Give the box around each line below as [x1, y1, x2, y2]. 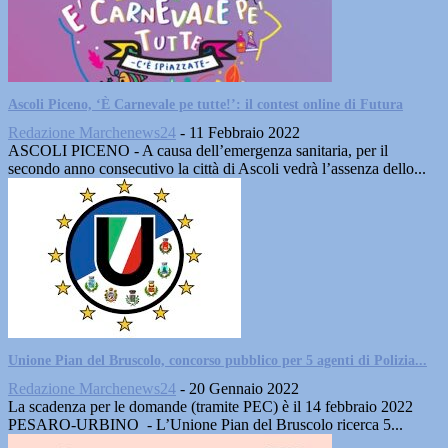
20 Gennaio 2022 [189, 380, 299, 397]
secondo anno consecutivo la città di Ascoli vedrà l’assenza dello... [8, 160, 426, 177]
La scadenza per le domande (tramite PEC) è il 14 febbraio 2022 [8, 398, 413, 415]
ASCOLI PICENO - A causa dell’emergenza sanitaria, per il [8, 142, 388, 159]
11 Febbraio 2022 [189, 124, 300, 141]
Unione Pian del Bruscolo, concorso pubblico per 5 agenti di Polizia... [8, 353, 427, 368]
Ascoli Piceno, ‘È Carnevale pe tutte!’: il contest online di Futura [8, 97, 403, 112]
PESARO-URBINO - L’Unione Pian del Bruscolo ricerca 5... [8, 416, 403, 433]
